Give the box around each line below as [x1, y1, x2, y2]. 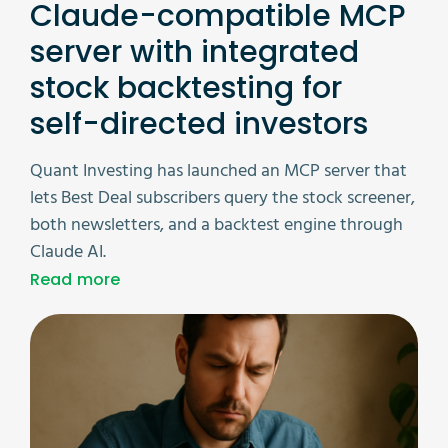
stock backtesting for [30, 67, 342, 110]
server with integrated [30, 31, 359, 74]
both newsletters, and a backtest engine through [30, 211, 403, 241]
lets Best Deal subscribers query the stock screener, [30, 184, 415, 214]
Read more [30, 268, 121, 292]
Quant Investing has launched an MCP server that [30, 157, 407, 187]
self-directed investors [30, 103, 368, 146]
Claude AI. [30, 238, 106, 268]
